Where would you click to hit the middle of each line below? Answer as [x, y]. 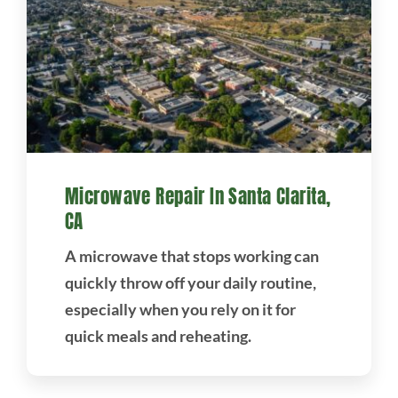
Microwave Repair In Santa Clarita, [198, 197]
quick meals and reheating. [158, 336]
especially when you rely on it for [180, 310]
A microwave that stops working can [191, 256]
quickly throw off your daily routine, [190, 283]
